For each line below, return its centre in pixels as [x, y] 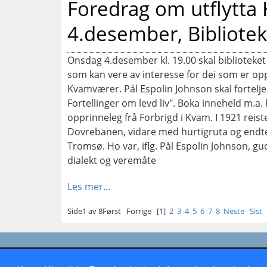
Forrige [139, 211]
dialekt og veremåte [112, 160]
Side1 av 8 [85, 211]
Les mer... [89, 186]
